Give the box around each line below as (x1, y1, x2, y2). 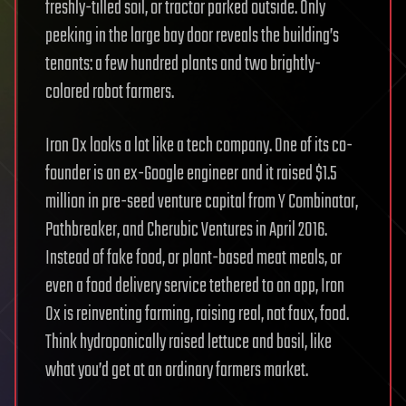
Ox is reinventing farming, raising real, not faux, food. (45, 299, 349, 331)
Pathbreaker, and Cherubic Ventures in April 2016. (45, 215, 327, 246)
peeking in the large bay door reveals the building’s (45, 21, 339, 53)
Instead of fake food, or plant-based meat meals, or (45, 243, 342, 275)
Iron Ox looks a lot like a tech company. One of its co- (45, 130, 353, 162)
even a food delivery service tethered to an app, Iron (45, 271, 344, 303)
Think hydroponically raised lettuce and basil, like (45, 327, 332, 359)
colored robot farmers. (45, 77, 174, 109)
